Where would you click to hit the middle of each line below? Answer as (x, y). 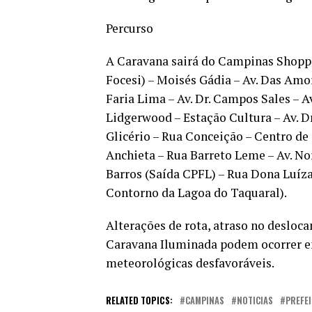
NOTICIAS (255, 301)
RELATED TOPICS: (139, 301)
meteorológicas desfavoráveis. (190, 263)
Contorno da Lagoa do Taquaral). (196, 193)
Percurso (130, 28)
